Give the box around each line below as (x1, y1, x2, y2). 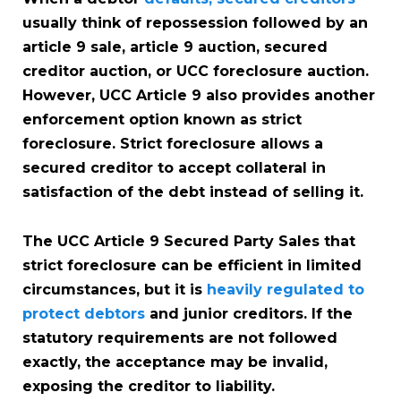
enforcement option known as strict (22, 110, 302, 128)
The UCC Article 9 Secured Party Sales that (22, 232, 355, 250)
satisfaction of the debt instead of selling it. (22, 183, 363, 200)
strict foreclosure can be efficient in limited (22, 256, 362, 274)
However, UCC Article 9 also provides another (22, 86, 375, 104)
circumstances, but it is (22, 280, 207, 298)
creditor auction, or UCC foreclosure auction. (22, 62, 369, 80)
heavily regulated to (207, 280, 364, 298)
